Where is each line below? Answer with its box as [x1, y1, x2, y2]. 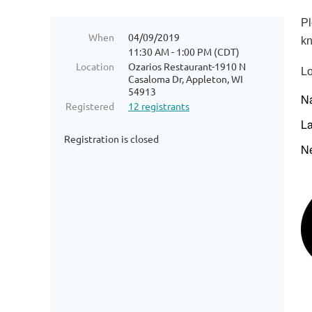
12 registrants [128, 100, 189, 112]
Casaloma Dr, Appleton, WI [128, 72, 243, 85]
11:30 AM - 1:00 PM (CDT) [128, 45, 240, 58]
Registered [65, 100, 114, 112]
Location [76, 60, 114, 72]
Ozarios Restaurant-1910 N [128, 60, 246, 72]
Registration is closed [64, 132, 159, 145]
